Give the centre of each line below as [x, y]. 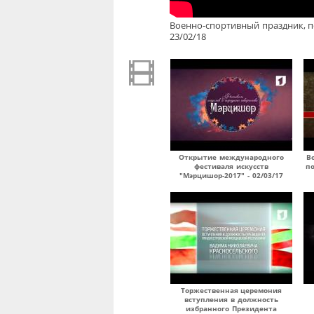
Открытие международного [231, 157]
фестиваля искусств [231, 166]
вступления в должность [231, 299]
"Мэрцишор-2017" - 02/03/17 [231, 175]
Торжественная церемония [231, 290]
